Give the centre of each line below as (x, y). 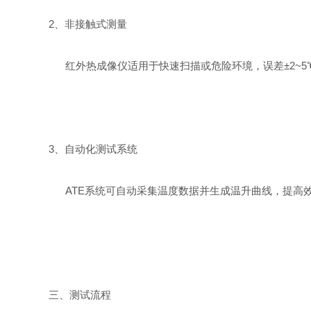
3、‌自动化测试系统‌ (93, 149)
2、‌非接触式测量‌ (88, 24)
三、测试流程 (80, 295)
